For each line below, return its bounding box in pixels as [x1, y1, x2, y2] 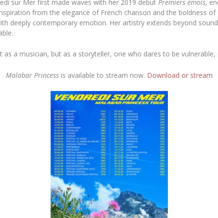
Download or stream [146, 70, 213, 80]
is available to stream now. [58, 70, 147, 80]
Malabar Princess [5, 70, 59, 80]
